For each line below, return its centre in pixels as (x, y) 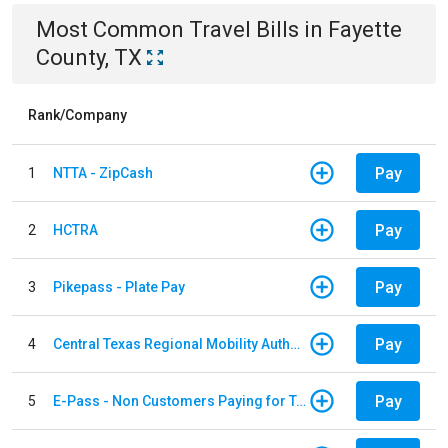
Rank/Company (77, 115)
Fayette (365, 29)
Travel (220, 29)
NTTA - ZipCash (103, 172)
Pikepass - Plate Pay (119, 286)
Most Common (112, 29)
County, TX (89, 57)
